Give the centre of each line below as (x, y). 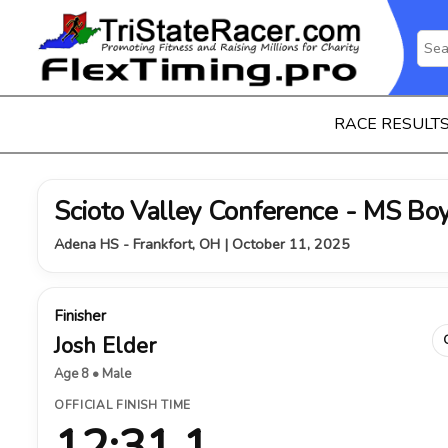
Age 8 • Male (92, 374)
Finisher (80, 316)
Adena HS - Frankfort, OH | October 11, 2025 (202, 244)
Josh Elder (105, 346)
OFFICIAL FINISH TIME (122, 405)
